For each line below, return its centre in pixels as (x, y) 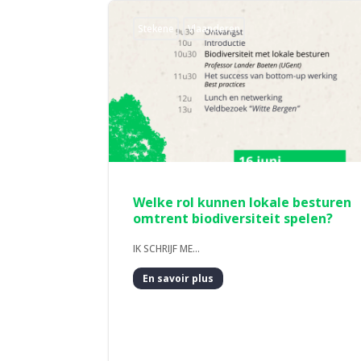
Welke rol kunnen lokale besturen (243, 203)
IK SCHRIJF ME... (167, 249)
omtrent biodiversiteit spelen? (233, 219)
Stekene (156, 29)
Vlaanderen (214, 29)
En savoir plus (178, 278)
